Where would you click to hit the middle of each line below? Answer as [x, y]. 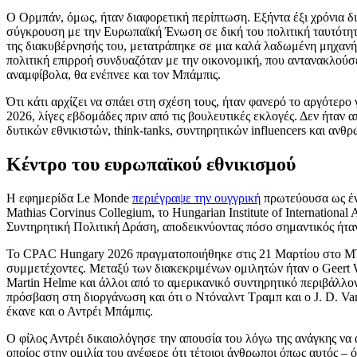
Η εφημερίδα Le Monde [69, 198]
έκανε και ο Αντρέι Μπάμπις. [80, 312]
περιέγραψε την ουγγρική [196, 198]
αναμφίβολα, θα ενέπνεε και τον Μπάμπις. [114, 75]
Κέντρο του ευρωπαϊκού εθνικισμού [151, 165]
